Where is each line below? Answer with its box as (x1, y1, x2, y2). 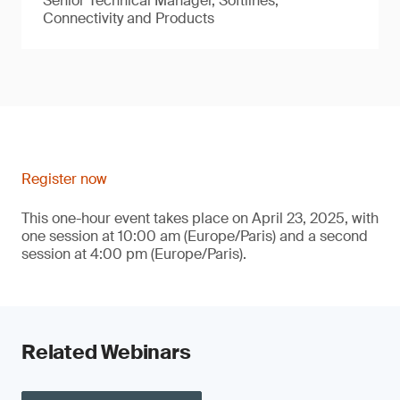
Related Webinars (21, 339, 191, 365)
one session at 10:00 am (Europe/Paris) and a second (21, 227, 368, 246)
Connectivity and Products (43, 9, 214, 28)
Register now (21, 170, 107, 188)
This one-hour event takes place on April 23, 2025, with (21, 209, 379, 228)
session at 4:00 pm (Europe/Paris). (21, 245, 246, 263)
